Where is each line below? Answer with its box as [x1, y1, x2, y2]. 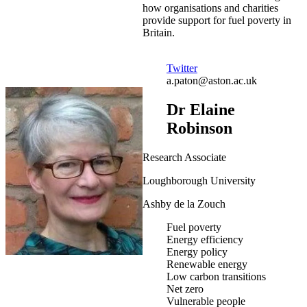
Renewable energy [167, 258, 247, 270]
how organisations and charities [143, 2, 278, 14]
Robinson [167, 119, 232, 137]
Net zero [167, 282, 204, 295]
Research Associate [143, 151, 226, 163]
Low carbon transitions [167, 270, 266, 282]
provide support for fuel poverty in [143, 14, 291, 27]
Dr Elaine [167, 100, 235, 119]
